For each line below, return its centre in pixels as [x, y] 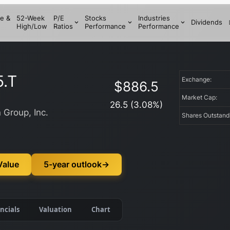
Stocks [96, 18]
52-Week [30, 18]
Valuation [56, 209]
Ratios [63, 26]
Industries [154, 18]
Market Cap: [201, 97]
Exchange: [198, 79]
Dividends [206, 22]
